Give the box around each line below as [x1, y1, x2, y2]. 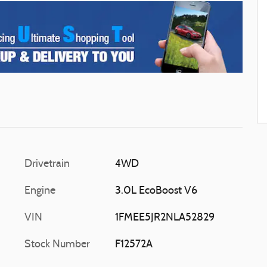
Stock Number [24, 238, 90, 250]
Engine [24, 185, 55, 197]
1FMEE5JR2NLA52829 [114, 212, 215, 223]
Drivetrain [24, 158, 70, 170]
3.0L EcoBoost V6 [114, 185, 197, 197]
